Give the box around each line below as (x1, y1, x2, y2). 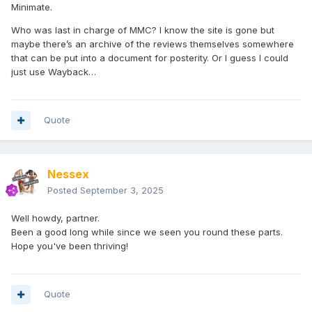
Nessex (47, 167, 89, 182)
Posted (47, 185, 80, 196)
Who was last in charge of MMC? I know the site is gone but (11, 24, 274, 36)
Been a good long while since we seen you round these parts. (11, 226, 286, 238)
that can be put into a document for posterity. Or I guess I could (11, 52, 288, 64)
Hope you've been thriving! (11, 240, 131, 252)
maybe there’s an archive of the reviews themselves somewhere (11, 38, 294, 50)
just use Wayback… (11, 66, 96, 78)
